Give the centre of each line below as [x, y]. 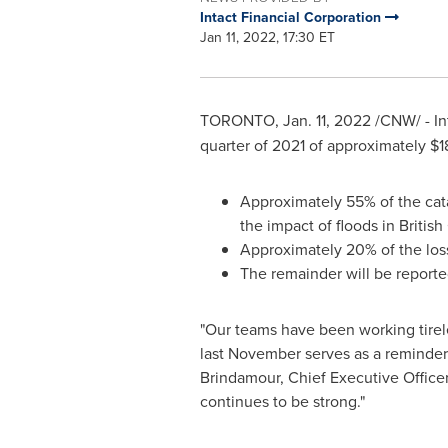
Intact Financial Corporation [292, 17]
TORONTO [237, 120]
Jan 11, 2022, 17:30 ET [267, 37]
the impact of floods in [319, 225]
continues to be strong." [282, 401]
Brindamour [239, 377]
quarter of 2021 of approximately [314, 145]
